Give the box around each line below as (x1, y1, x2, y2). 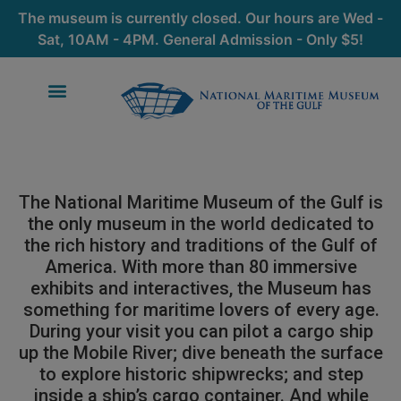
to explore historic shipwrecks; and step (38, 363, 363, 385)
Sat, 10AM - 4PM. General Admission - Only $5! (38, 30, 363, 48)
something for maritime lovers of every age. (22, 298, 380, 320)
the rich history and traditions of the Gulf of (24, 234, 378, 256)
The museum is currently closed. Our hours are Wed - (18, 9, 383, 27)
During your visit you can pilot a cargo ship (29, 320, 373, 342)
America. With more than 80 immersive (45, 255, 357, 277)
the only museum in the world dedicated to (28, 212, 374, 235)
